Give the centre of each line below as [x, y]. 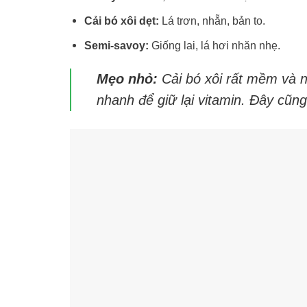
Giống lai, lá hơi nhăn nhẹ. [215, 46]
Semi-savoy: [117, 46]
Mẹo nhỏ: [127, 79]
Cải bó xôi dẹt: [122, 21]
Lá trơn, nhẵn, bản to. [212, 21]
